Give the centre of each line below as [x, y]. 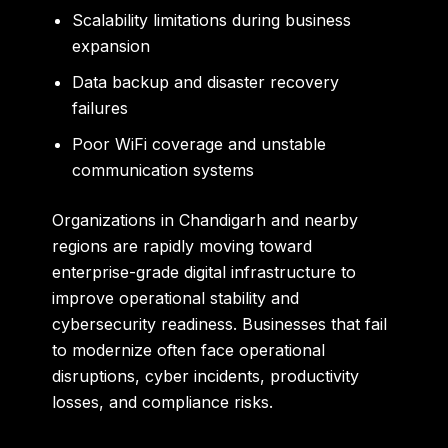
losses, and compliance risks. [163, 401]
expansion [111, 45]
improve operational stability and [176, 297]
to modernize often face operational [189, 349]
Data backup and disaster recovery [206, 81]
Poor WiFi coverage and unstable [199, 143]
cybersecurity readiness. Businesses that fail [220, 323]
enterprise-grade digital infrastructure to [204, 271]
